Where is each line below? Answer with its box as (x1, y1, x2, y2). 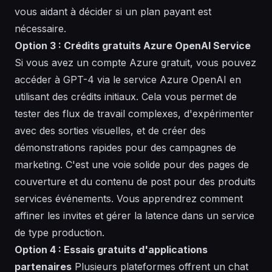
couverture (15, 175, 66, 188)
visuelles (92, 124, 131, 137)
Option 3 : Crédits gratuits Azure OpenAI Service (15, 39, 251, 52)
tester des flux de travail (15, 107, 128, 120)
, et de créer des (131, 124, 206, 137)
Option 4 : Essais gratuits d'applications (15, 243, 208, 256)
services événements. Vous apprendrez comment (15, 192, 243, 205)
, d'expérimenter (178, 107, 254, 120)
